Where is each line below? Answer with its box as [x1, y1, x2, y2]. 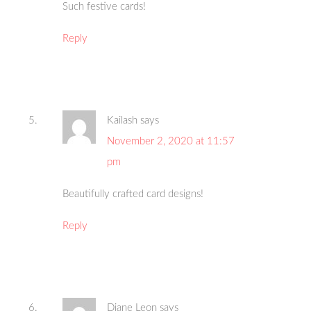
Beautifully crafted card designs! [62, 189, 204, 200]
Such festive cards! [62, 1, 146, 12]
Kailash [107, 115, 138, 126]
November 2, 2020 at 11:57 [107, 136, 235, 147]
